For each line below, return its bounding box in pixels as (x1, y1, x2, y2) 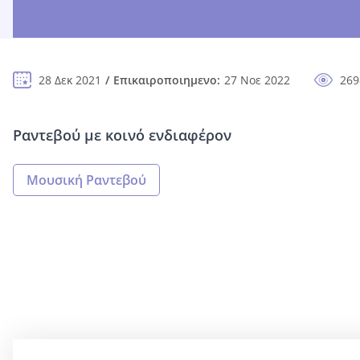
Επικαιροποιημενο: (113, 72, 220, 88)
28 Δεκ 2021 (39, 72, 101, 88)
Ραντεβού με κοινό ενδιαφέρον (13, 125, 231, 145)
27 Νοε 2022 (224, 72, 290, 88)
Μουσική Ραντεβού (27, 171, 146, 190)
